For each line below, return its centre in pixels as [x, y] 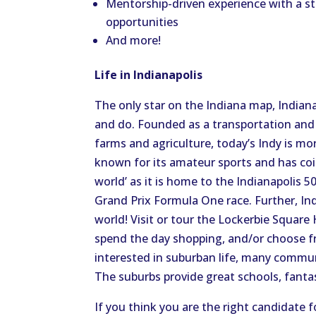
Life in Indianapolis [149, 75]
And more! [134, 41]
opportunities [142, 22]
